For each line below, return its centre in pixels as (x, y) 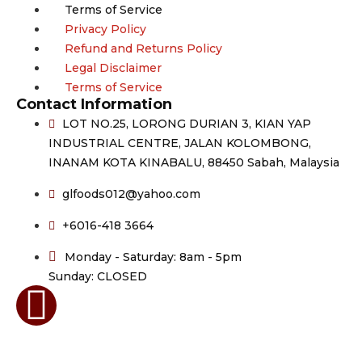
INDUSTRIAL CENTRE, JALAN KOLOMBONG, (180, 143)
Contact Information (94, 105)
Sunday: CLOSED (98, 277)
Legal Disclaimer (113, 68)
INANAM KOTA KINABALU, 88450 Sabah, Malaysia (194, 163)
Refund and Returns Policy (143, 49)
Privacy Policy (105, 29)
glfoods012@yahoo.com (131, 194)
